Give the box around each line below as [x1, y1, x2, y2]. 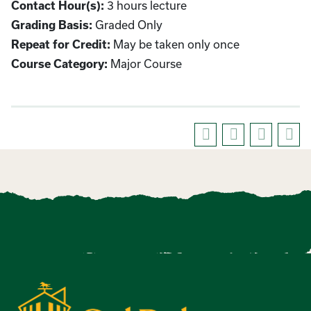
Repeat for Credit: [11, 38, 110, 51]
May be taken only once [110, 37, 239, 51]
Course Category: [11, 58, 108, 70]
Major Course [108, 57, 182, 70]
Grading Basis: [11, 19, 92, 31]
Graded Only [92, 18, 162, 31]
